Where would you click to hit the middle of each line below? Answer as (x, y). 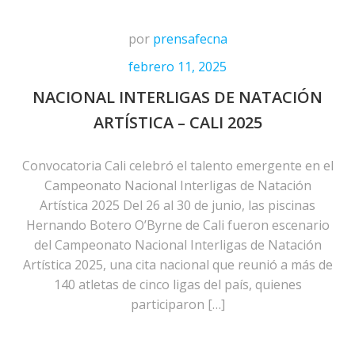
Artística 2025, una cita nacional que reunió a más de (177, 265)
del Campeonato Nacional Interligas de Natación (177, 245)
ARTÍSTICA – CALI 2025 (177, 122)
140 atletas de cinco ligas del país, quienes (177, 284)
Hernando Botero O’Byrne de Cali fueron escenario (177, 225)
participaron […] (177, 304)
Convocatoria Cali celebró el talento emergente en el (177, 166)
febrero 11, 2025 (177, 67)
